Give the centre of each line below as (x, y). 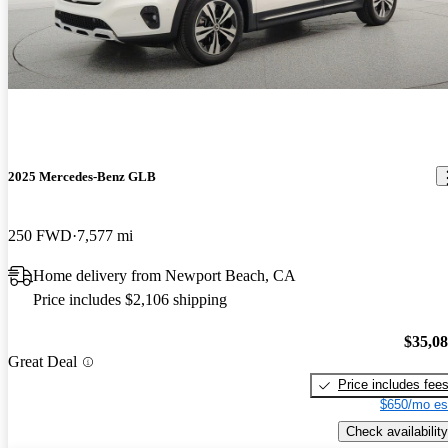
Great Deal (42, 362)
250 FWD (40, 235)
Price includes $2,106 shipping (130, 299)
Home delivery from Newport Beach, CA (164, 275)
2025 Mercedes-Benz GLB (82, 176)
